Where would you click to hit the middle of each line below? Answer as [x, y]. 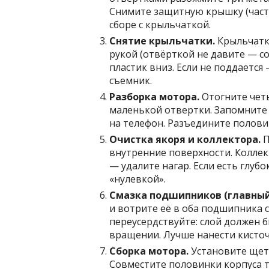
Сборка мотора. [149, 251]
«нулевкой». [138, 179]
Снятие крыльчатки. [162, 41]
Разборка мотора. [154, 97]
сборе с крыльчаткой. [160, 25]
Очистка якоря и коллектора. [185, 139]
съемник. [131, 80]
